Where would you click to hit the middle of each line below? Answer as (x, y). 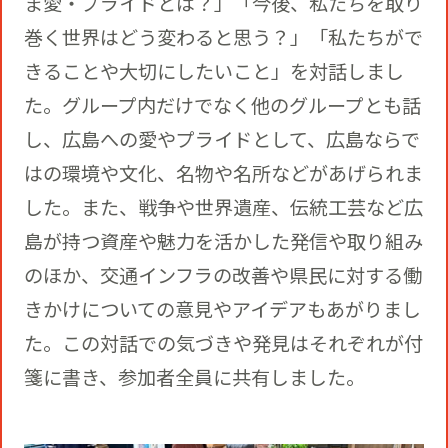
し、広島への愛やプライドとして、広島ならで (221, 139)
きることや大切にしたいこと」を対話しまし (213, 71)
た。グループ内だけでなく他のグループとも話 (222, 105)
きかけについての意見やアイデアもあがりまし (222, 309)
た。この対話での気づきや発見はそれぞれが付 (223, 343)
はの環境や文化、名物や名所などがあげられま (223, 173)
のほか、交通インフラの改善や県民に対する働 (222, 275)
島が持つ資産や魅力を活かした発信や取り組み (223, 241)
